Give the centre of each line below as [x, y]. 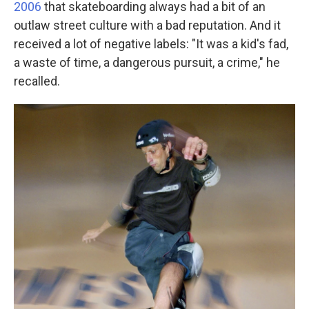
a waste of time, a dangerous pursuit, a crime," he [147, 62]
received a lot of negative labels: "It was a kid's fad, [151, 44]
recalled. [37, 81]
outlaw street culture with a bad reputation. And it [147, 25]
